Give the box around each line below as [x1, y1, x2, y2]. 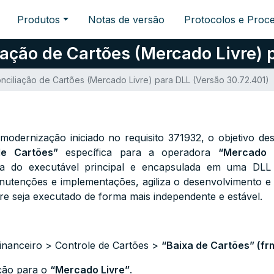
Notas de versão [88, 13, 165, 26]
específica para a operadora [57, 146, 218, 158]
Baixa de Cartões [166, 239, 250, 251]
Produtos [17, 13, 61, 26]
